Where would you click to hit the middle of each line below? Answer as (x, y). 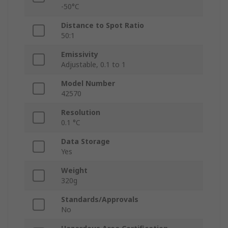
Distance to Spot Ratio (103, 25)
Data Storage (85, 141)
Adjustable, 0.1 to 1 (93, 65)
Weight (74, 170)
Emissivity (80, 54)
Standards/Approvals (100, 199)
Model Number (88, 83)
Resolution (81, 112)
